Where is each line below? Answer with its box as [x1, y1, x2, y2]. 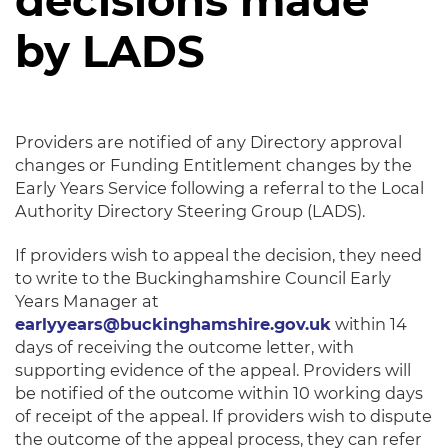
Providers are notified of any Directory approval [15, 132, 402, 153]
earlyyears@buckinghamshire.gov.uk [15, 314, 331, 335]
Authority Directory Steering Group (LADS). [15, 201, 365, 222]
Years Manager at [15, 291, 159, 312]
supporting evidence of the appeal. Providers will [15, 360, 411, 381]
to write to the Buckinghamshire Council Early [15, 268, 391, 289]
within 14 [331, 314, 407, 335]
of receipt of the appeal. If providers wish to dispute [15, 406, 432, 427]
